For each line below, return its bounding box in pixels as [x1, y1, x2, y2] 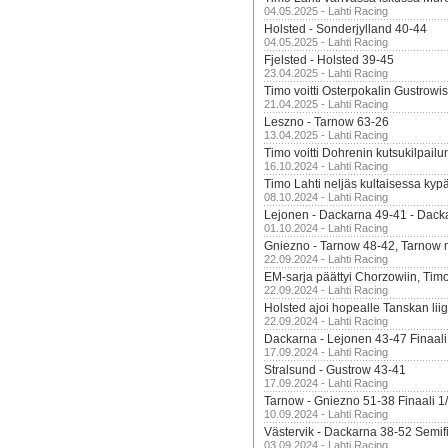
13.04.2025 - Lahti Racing [264, 129, 388, 141]
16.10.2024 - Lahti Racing [264, 160, 388, 172]
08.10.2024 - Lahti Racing [264, 191, 388, 203]
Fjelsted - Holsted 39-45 [264, 53, 394, 67]
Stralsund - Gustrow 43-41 [264, 363, 406, 377]
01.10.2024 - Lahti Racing [264, 222, 388, 234]
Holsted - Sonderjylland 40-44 [264, 22, 427, 36]
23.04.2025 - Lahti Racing [264, 67, 388, 79]
